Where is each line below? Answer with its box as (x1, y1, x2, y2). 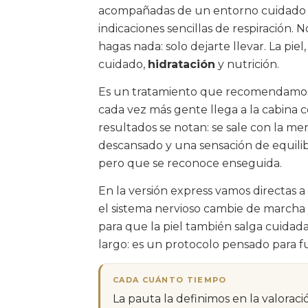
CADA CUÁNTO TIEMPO (113, 275, 227, 285)
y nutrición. (215, 58, 279, 71)
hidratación (148, 58, 215, 71)
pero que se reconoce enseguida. (98, 157, 282, 170)
